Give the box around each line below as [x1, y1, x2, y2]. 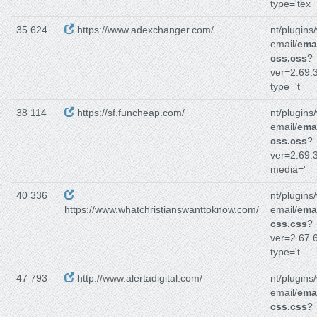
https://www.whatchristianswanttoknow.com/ [64, 204, 259, 216]
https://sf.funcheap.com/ [74, 107, 185, 119]
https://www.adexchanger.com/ [74, 24, 214, 36]
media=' [270, 163, 306, 175]
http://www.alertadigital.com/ [74, 272, 202, 284]
